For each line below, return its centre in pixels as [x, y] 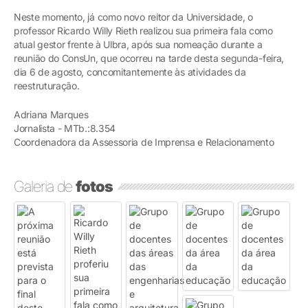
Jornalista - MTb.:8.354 [65, 128]
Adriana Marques [51, 114]
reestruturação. [47, 85]
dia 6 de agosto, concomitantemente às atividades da [130, 71]
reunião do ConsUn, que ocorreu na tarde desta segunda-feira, [149, 58]
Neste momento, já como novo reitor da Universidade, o [134, 16]
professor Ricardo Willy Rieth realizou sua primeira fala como [143, 30]
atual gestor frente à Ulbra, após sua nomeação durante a [138, 44]
